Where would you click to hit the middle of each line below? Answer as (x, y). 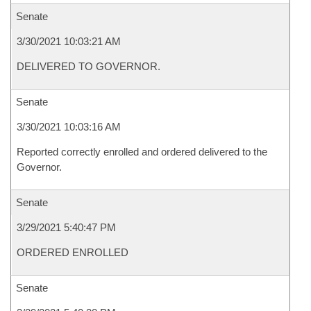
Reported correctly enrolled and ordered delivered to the (142, 152)
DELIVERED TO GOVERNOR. (89, 66)
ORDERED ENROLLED (73, 252)
